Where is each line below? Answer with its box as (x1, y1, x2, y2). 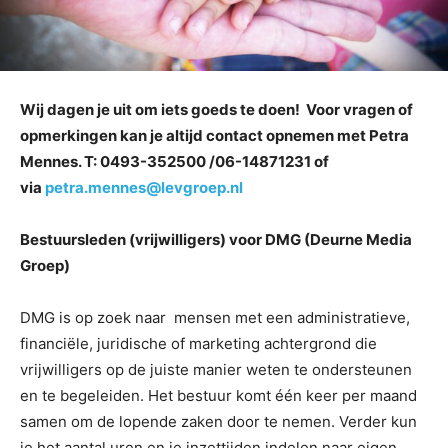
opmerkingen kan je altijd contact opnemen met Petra (20, 125, 409, 145)
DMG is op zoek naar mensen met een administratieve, (20, 307, 410, 327)
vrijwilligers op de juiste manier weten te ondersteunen (20, 359, 412, 379)
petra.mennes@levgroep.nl (45, 177, 243, 197)
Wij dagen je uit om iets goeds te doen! (20, 99, 306, 119)
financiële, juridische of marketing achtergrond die (20, 333, 377, 353)
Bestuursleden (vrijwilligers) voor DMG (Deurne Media (20, 229, 412, 249)
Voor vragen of (306, 99, 413, 119)
